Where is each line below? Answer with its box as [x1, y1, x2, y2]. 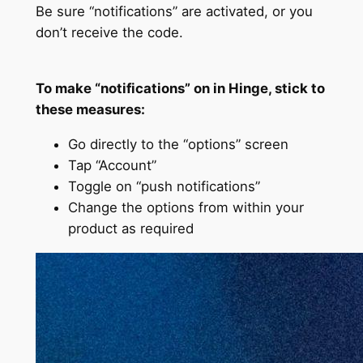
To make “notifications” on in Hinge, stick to [35, 79, 325, 96]
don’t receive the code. [35, 24, 183, 41]
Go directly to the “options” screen [67, 135, 288, 152]
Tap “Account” [67, 156, 156, 173]
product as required [67, 220, 194, 237]
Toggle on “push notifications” [67, 177, 260, 194]
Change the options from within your [67, 199, 304, 216]
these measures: [35, 100, 145, 117]
